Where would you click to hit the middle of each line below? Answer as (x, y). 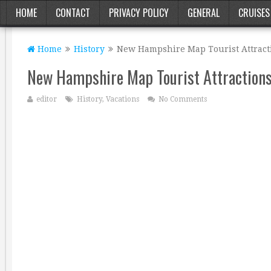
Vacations (122, 99)
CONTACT (73, 13)
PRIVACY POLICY (139, 13)
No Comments (183, 99)
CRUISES (254, 13)
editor (47, 99)
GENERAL (204, 13)
